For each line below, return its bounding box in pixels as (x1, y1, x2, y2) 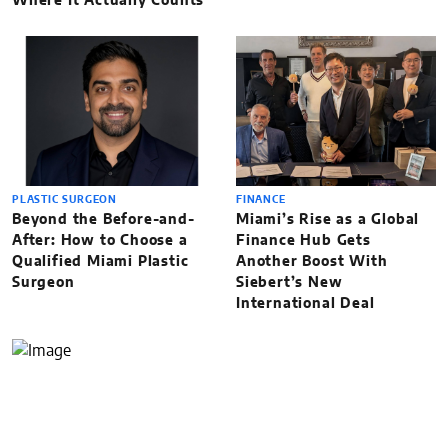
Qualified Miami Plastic (12, 254, 189, 269)
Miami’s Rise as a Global (236, 212, 420, 227)
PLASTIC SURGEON (12, 194, 117, 205)
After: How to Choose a (12, 233, 188, 248)
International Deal (236, 296, 375, 311)
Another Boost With (236, 254, 388, 269)
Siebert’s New (236, 275, 343, 290)
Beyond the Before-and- (12, 212, 195, 227)
